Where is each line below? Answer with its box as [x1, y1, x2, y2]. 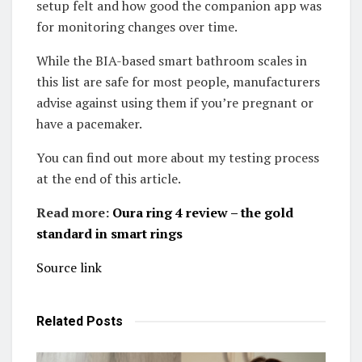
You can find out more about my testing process [36, 148, 319, 166]
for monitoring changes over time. [36, 17, 238, 36]
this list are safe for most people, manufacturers [36, 72, 320, 90]
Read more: [36, 203, 112, 221]
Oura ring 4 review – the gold [112, 203, 293, 221]
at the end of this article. [36, 169, 181, 187]
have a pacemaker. [36, 114, 142, 133]
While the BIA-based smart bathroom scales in [36, 51, 307, 69]
